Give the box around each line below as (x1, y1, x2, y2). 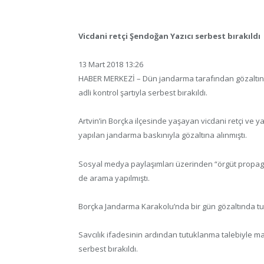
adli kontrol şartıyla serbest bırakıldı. (78, 87, 207, 98)
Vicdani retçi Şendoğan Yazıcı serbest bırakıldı (78, 31, 260, 42)
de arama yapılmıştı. (78, 172, 150, 183)
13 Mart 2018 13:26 (78, 59, 143, 70)
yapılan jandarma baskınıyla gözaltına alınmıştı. (78, 130, 247, 141)
